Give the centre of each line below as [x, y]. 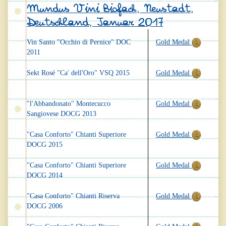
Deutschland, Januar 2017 [95, 23]
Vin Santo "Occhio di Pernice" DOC [79, 42]
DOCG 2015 [45, 145]
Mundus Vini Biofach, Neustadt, [110, 9]
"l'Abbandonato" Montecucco [69, 104]
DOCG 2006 [45, 206]
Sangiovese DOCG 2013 [62, 114]
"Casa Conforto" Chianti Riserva [73, 196]
